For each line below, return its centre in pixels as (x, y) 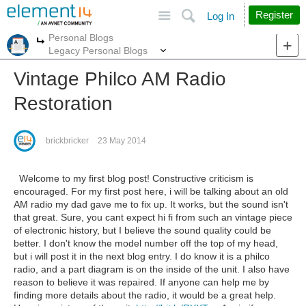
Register (274, 15)
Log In (221, 16)
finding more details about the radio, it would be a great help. (145, 295)
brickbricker (67, 141)
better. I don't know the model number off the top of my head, (146, 243)
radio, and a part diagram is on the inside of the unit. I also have (152, 269)
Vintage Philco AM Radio (120, 79)
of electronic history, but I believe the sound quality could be (142, 230)
